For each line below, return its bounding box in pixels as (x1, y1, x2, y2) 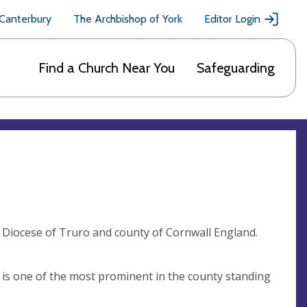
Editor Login (204, 12, 260, 25)
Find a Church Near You (38, 60, 175, 76)
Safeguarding (197, 60, 275, 76)
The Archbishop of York (73, 12, 182, 25)
